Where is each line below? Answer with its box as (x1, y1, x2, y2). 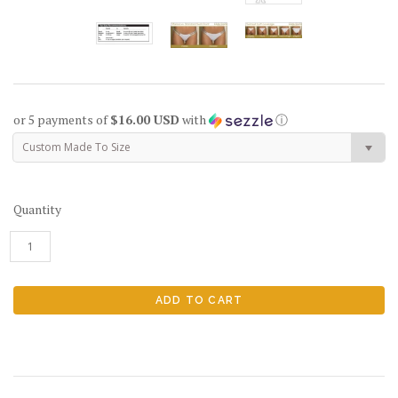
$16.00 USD (110, 110, 179, 128)
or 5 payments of (13, 110, 110, 128)
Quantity (13, 200, 61, 218)
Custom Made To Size (22, 139, 131, 155)
